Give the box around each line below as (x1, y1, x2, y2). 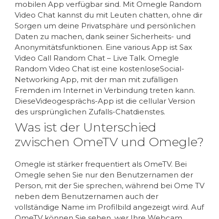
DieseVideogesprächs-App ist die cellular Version (15, 96, 195, 106)
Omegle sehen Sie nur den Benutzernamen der (15, 170, 193, 179)
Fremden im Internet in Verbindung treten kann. (15, 85, 195, 95)
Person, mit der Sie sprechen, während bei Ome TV (15, 180, 204, 190)
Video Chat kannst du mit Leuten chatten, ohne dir (15, 10, 202, 20)
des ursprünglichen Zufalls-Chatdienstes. (15, 107, 165, 116)
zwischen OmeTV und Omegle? (15, 134, 204, 149)
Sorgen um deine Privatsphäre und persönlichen (15, 21, 196, 30)
